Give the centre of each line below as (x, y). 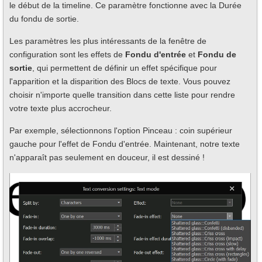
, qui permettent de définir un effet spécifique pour (125, 68)
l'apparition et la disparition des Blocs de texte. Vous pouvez (120, 82)
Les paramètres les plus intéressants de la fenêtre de (108, 41)
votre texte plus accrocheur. (61, 108)
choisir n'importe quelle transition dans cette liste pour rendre (122, 95)
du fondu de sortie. (44, 19)
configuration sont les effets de (67, 55)
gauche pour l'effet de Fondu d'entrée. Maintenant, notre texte (125, 144)
